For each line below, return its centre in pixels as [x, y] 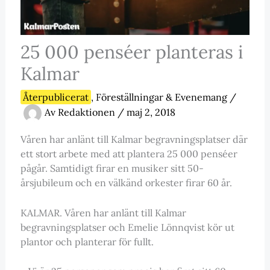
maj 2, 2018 [151, 112]
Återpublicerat [55, 97]
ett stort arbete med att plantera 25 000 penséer [129, 154]
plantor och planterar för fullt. [87, 241]
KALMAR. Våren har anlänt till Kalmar [103, 212]
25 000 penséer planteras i [131, 52]
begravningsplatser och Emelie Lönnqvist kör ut [127, 227]
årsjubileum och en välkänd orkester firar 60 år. [126, 183]
